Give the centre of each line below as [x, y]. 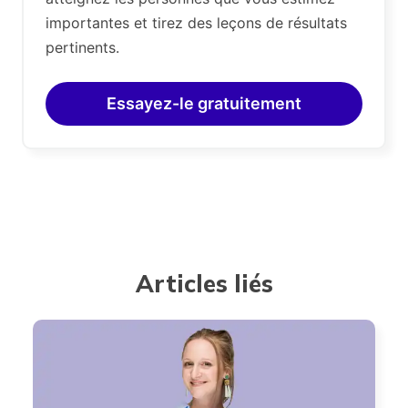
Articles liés [204, 283]
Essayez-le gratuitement [204, 103]
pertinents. [82, 47]
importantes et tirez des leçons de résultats [196, 22]
